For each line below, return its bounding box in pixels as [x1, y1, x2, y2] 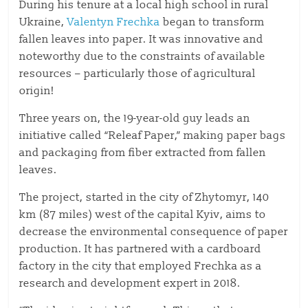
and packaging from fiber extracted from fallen [19, 146, 267, 159]
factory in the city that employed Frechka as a [19, 259, 263, 273]
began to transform [160, 15, 265, 29]
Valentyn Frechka [67, 15, 161, 29]
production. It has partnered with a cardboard [19, 242, 262, 256]
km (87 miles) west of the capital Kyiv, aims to [19, 208, 267, 221]
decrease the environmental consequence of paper [19, 225, 289, 239]
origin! [19, 84, 55, 98]
